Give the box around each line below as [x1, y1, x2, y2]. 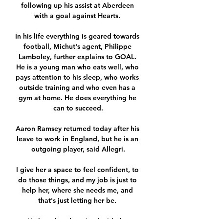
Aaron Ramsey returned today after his [15, 124, 139, 133]
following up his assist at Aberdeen [21, 1, 134, 10]
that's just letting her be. [38, 196, 118, 205]
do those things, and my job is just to [18, 175, 137, 185]
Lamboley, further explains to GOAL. [18, 52, 136, 62]
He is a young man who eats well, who [16, 63, 139, 72]
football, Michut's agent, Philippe [23, 42, 131, 51]
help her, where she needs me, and [22, 186, 133, 195]
